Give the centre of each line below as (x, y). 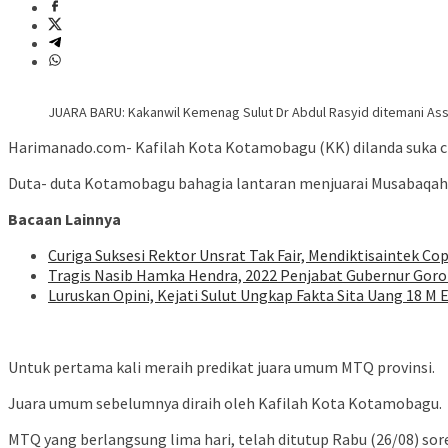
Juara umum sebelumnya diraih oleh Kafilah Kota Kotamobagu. (225, 403)
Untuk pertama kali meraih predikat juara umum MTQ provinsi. (221, 367)
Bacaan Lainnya (64, 219)
